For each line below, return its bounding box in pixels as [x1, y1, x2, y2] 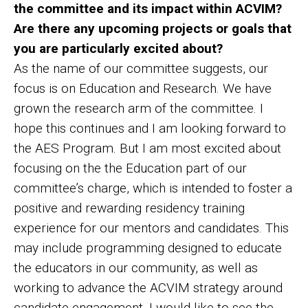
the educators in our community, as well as [14, 259, 258, 276]
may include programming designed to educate [14, 239, 282, 256]
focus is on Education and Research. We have [14, 80, 272, 96]
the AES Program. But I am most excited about [14, 140, 281, 156]
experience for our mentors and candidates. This [14, 219, 289, 236]
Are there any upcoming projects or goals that [14, 20, 291, 36]
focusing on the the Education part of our [14, 159, 247, 176]
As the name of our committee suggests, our [14, 60, 268, 76]
